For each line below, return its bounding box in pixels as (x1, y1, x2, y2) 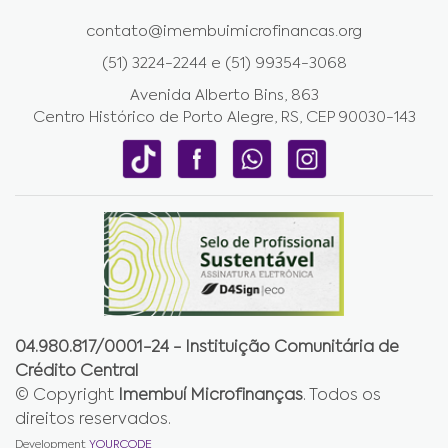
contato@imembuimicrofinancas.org (86, 24, 362, 39)
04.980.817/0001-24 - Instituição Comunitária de (15, 340, 399, 357)
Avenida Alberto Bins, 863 (129, 88, 319, 103)
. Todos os (303, 388, 381, 405)
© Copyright (15, 388, 118, 405)
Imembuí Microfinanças (118, 388, 303, 405)
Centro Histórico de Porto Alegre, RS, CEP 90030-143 (32, 110, 416, 125)
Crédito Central (15, 364, 138, 381)
